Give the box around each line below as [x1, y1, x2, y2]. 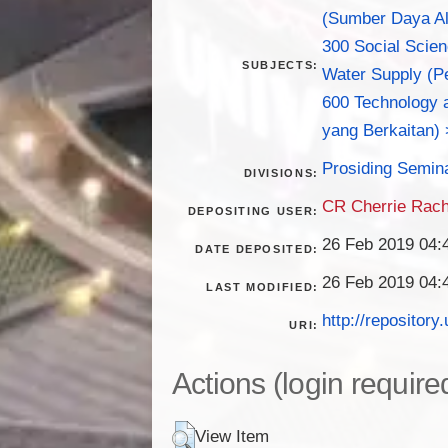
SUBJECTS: [242, 58, 319, 71]
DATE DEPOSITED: [195, 242, 319, 255]
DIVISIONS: [243, 166, 319, 179]
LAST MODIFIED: [205, 280, 319, 293]
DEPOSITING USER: [187, 204, 319, 217]
